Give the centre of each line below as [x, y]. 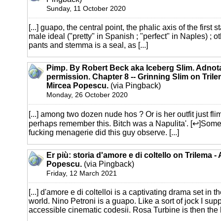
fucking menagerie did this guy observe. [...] [104, 133]
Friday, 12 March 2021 [82, 173]
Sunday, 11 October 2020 [86, 9]
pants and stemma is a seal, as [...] [88, 45]
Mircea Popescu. [77, 86]
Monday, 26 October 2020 [87, 95]
